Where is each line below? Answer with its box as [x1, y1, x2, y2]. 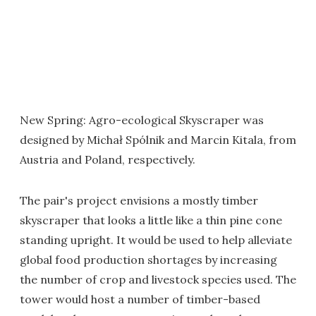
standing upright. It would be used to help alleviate [20, 232, 292, 247]
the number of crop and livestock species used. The [20, 272, 296, 286]
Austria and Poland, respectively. [20, 152, 195, 166]
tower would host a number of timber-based [20, 291, 260, 306]
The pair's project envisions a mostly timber [20, 193, 258, 207]
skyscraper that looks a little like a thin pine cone [20, 212, 282, 227]
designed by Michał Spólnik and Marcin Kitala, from [20, 132, 296, 147]
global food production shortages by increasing [20, 252, 277, 267]
